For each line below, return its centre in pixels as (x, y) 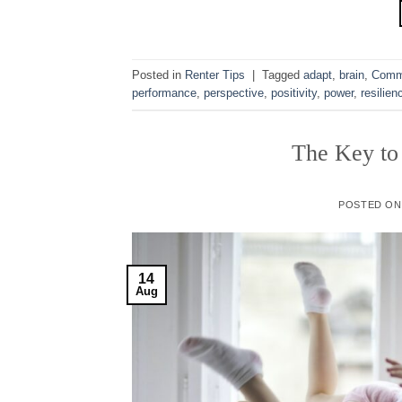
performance (164, 92)
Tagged (283, 74)
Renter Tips (215, 74)
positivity (294, 92)
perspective (234, 92)
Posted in (158, 74)
